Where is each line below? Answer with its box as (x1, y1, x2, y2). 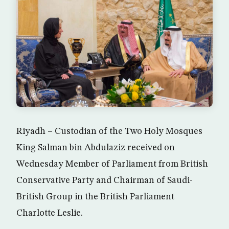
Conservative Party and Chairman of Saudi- (16, 175, 193, 185)
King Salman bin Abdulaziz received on (16, 143, 175, 152)
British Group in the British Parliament (16, 192, 174, 201)
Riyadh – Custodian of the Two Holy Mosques (16, 126, 202, 136)
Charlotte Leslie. (16, 208, 83, 218)
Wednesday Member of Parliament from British (16, 159, 208, 169)
